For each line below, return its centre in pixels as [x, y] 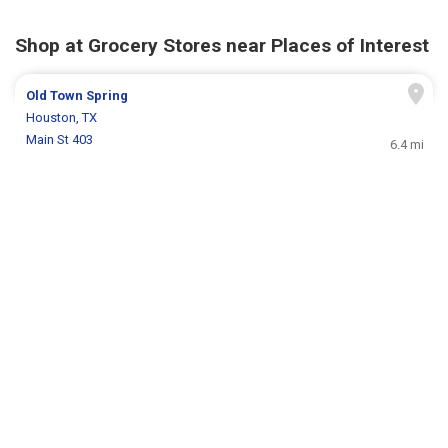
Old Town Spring [77, 95]
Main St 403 [60, 139]
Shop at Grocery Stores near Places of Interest [222, 45]
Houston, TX [62, 117]
